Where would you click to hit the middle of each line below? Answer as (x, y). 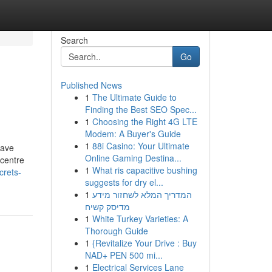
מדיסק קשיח (107, 206)
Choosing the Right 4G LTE (144, 121)
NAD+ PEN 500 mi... (124, 255)
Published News (91, 85)
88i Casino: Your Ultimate (141, 146)
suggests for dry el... (124, 182)
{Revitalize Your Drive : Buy (144, 243)
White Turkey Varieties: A (140, 219)
